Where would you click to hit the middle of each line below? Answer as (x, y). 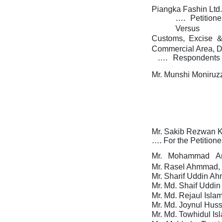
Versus (188, 29)
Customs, (169, 38)
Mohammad (190, 156)
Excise (202, 38)
